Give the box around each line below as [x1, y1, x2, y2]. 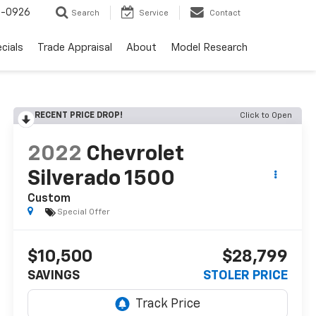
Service [139, 9, 169, 18]
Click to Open [240, 111, 292, 120]
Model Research [171, 42, 248, 54]
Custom [28, 193, 71, 205]
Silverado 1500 [28, 169, 176, 190]
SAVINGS [28, 269, 80, 283]
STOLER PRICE [202, 269, 288, 283]
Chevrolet [86, 144, 185, 166]
